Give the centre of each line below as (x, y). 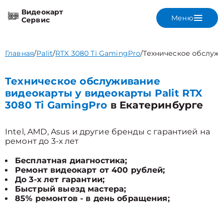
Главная (20, 53)
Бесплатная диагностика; (71, 161)
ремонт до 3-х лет (42, 141)
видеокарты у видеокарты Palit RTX (104, 93)
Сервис (36, 20)
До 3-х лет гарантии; (60, 179)
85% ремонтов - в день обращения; (92, 198)
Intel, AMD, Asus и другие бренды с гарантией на (108, 132)
